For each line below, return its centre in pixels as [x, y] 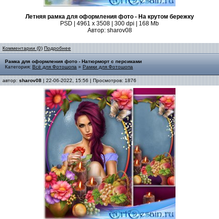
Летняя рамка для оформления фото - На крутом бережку [109, 17]
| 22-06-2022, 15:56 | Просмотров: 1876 [89, 80]
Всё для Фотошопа [55, 67]
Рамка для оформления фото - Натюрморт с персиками [73, 61]
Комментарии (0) [22, 48]
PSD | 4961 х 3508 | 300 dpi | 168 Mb [109, 23]
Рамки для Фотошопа [108, 67]
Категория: [19, 67]
